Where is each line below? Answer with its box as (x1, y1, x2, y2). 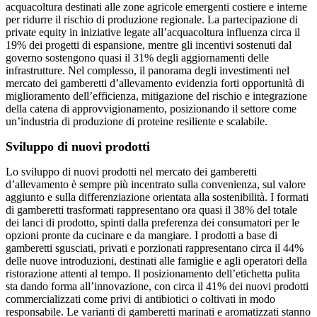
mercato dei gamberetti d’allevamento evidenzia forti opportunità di (6, 77, 304, 90)
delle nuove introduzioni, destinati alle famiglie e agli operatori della (6, 255, 307, 267)
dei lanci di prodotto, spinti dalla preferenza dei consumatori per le (6, 217, 299, 229)
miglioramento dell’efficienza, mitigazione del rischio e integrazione (6, 90, 307, 103)
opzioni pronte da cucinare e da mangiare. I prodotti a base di (6, 229, 277, 242)
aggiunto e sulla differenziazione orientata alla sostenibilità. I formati (6, 191, 309, 204)
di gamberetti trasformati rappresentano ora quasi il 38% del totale (6, 204, 297, 217)
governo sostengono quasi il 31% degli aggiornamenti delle (6, 52, 269, 64)
